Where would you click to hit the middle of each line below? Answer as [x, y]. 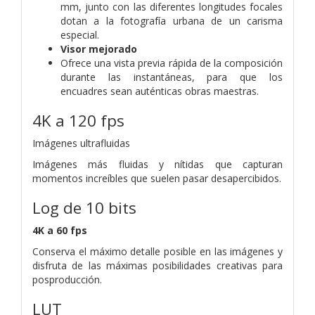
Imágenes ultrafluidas [81, 143]
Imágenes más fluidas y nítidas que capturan [157, 164]
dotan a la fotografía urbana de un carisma [172, 20]
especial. [80, 34]
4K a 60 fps [60, 230]
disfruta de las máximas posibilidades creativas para [157, 265]
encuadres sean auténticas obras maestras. [160, 91]
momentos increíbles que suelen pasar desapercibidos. [157, 178]
